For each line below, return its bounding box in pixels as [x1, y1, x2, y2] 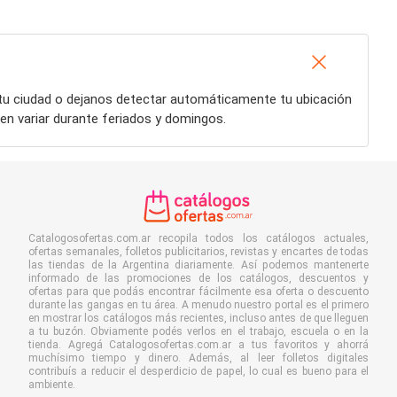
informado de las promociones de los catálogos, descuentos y [28, 272, 369, 284]
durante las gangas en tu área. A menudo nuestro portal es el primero [28, 299, 369, 311]
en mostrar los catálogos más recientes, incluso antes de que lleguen [28, 312, 369, 324]
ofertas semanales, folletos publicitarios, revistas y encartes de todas [28, 245, 369, 258]
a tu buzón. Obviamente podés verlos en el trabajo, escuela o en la [28, 325, 369, 338]
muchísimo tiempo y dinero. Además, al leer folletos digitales [28, 352, 369, 364]
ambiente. [28, 378, 75, 391]
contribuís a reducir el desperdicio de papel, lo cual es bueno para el [28, 365, 369, 378]
